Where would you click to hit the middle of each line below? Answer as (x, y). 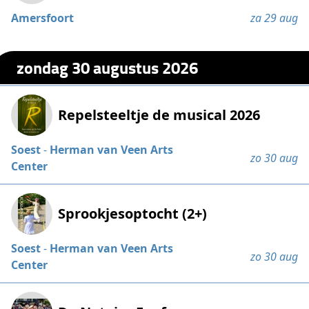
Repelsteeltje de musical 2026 (159, 114)
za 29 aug (274, 18)
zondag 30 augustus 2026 (108, 67)
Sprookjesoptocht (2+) (133, 213)
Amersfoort (43, 18)
